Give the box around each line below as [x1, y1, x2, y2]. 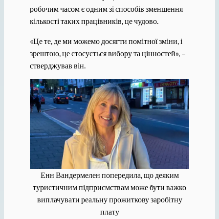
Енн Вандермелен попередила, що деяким [40, 170, 179, 180]
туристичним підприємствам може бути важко [33, 182, 186, 192]
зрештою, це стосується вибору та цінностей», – [29, 48, 186, 58]
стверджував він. [29, 61, 86, 70]
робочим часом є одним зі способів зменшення [29, 3, 183, 13]
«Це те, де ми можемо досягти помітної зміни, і [29, 36, 182, 46]
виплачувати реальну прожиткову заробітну [37, 195, 182, 204]
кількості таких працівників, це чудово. [29, 16, 158, 25]
